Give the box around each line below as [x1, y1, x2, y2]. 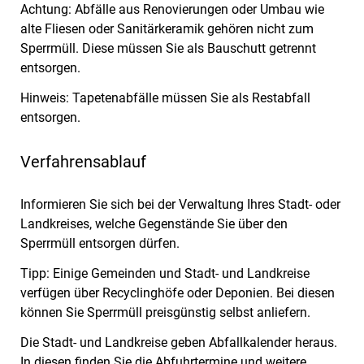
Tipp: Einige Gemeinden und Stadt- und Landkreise [20, 265, 310, 281]
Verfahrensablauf [20, 152, 146, 172]
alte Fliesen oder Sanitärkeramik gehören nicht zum [20, 20, 314, 37]
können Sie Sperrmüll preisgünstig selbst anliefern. [20, 304, 310, 320]
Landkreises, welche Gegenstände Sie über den [20, 215, 288, 232]
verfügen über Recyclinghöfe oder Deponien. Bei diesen [20, 284, 335, 301]
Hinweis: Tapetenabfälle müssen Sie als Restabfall [20, 90, 310, 106]
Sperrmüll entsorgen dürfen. [20, 235, 180, 251]
